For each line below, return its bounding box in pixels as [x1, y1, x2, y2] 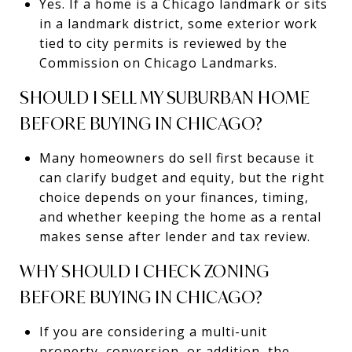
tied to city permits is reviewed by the [38, 34, 288, 52]
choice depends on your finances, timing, [38, 188, 309, 206]
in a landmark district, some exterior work [38, 14, 317, 32]
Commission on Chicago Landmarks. [38, 53, 277, 71]
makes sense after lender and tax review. [38, 227, 310, 245]
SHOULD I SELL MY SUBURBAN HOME [20, 86, 310, 108]
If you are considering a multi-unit [38, 322, 267, 340]
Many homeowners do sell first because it [38, 148, 314, 167]
